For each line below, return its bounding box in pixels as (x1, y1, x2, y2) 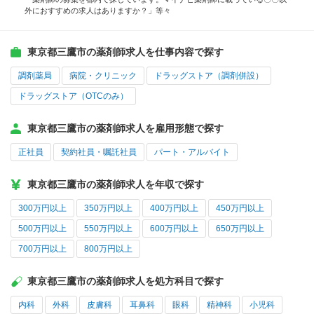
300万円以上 (18, 203, 67, 214)
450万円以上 (216, 203, 264, 214)
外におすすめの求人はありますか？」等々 (25, 6, 171, 15)
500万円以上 (18, 224, 67, 234)
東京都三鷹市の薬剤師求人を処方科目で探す (27, 275, 224, 287)
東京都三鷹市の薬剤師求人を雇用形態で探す (27, 123, 224, 135)
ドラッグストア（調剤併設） (154, 71, 264, 81)
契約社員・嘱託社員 (61, 147, 137, 158)
